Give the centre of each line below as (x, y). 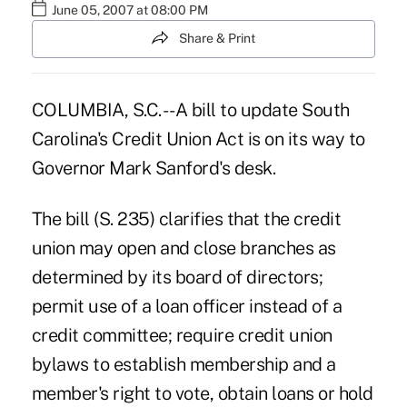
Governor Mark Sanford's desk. (154, 168)
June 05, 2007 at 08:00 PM (129, 10)
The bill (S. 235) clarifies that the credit (186, 218)
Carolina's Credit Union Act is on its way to (198, 139)
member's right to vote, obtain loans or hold (202, 393)
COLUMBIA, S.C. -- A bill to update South (190, 109)
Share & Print (217, 39)
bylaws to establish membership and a (184, 364)
